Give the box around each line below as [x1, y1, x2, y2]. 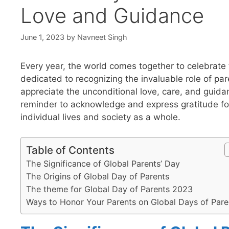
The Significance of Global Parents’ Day [26, 158, 180, 169]
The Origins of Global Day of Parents [26, 171, 169, 181]
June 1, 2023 [20, 33, 64, 42]
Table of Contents [26, 143, 114, 156]
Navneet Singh [77, 33, 127, 42]
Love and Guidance [20, 3, 204, 28]
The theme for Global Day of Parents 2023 [26, 184, 193, 194]
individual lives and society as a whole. [20, 112, 180, 123]
